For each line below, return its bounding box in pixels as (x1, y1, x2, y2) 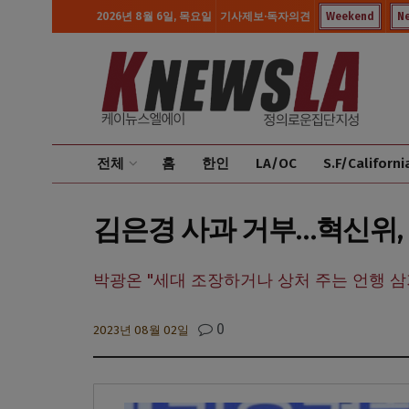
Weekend (326, 10, 374, 23)
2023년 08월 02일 (93, 322, 189, 337)
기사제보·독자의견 (220, 10, 310, 23)
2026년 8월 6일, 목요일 (97, 10, 212, 23)
